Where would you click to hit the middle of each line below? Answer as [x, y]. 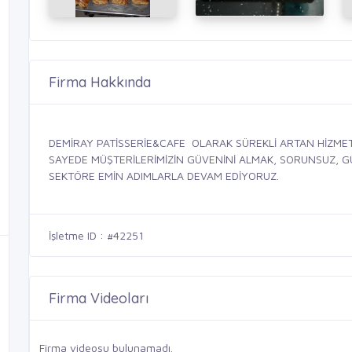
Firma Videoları [99, 299]
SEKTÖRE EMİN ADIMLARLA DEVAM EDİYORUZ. [164, 176]
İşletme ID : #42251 [96, 236]
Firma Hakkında [100, 82]
